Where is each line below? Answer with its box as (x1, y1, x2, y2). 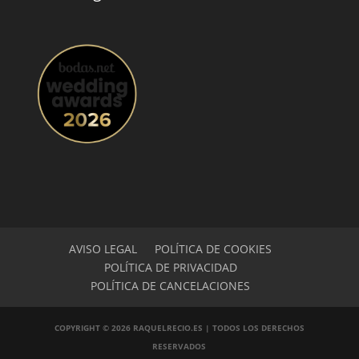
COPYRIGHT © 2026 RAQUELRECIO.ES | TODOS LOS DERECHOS (54, 322, 305, 334)
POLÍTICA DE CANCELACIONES (91, 278, 251, 294)
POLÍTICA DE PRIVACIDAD (103, 260, 237, 276)
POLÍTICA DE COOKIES (155, 241, 272, 257)
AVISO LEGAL (69, 241, 138, 257)
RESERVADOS (152, 341, 207, 353)
